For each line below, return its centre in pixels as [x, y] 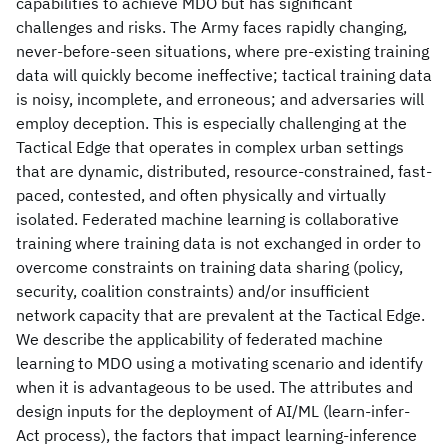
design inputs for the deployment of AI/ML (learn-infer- [213, 411]
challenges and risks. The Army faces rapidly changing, [211, 27]
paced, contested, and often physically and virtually [201, 195]
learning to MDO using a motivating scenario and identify [219, 363]
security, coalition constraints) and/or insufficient [193, 291]
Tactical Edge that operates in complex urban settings [210, 147]
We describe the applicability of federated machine [199, 339]
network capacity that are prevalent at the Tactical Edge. [220, 315]
